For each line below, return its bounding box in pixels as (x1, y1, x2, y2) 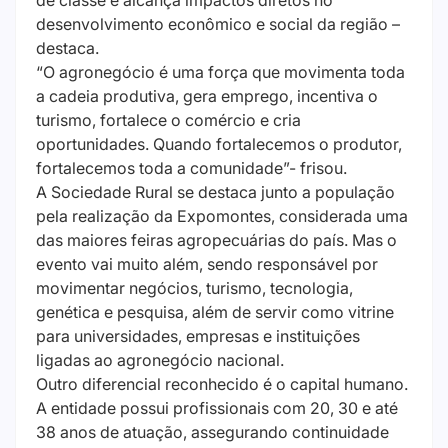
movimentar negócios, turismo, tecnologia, (36, 278, 353, 299)
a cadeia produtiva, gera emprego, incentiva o (36, 86, 378, 107)
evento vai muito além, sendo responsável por (36, 254, 378, 275)
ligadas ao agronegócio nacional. (36, 350, 284, 371)
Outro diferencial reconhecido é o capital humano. (36, 374, 408, 395)
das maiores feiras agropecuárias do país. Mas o (36, 230, 397, 251)
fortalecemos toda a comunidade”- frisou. (36, 158, 347, 179)
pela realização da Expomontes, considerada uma (36, 206, 408, 227)
